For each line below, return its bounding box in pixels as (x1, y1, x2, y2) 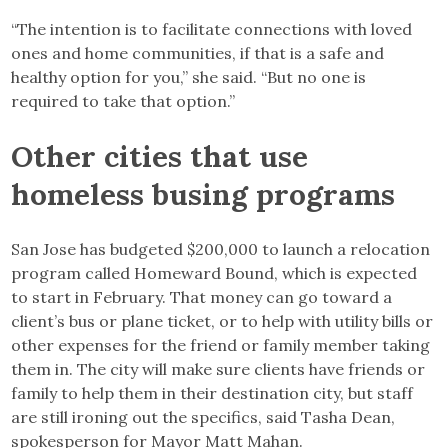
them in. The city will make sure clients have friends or (11, 358, 426, 379)
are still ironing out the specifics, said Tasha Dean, (11, 406, 396, 427)
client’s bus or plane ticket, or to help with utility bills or (11, 310, 434, 331)
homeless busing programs (11, 174, 396, 213)
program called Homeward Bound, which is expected (11, 262, 418, 283)
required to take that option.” (11, 90, 236, 111)
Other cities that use (11, 136, 309, 175)
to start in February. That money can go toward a (11, 286, 393, 307)
